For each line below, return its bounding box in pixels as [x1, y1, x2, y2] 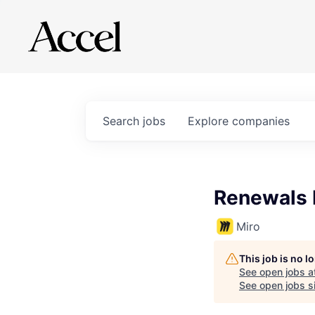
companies [232, 114, 290, 128]
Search [103, 114, 143, 128]
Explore [188, 114, 232, 128]
